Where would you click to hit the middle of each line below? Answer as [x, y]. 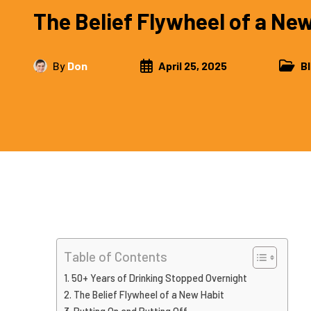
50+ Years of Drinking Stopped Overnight [159, 278]
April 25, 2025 [192, 66]
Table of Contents [115, 257]
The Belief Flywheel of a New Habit [149, 295]
